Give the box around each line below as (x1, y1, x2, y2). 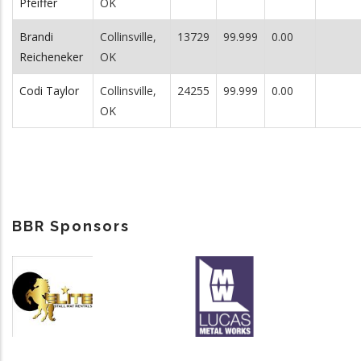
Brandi (19, 29, 53, 44)
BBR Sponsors (12, 218, 130, 234)
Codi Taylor (19, 83, 79, 98)
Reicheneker (19, 49, 83, 64)
